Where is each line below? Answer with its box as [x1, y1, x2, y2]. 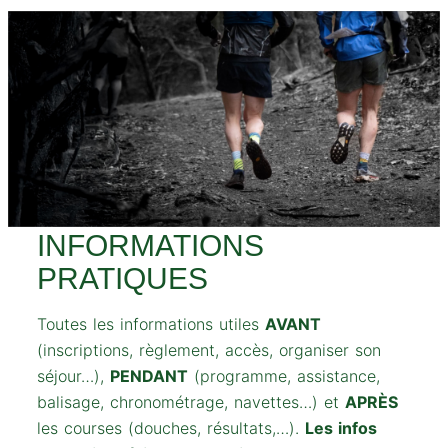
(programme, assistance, [188, 365, 381, 386]
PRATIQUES [37, 261, 209, 295]
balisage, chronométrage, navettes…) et [37, 391, 346, 412]
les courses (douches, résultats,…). [37, 417, 306, 438]
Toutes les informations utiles [37, 313, 266, 334]
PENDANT [110, 365, 189, 386]
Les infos [305, 417, 378, 438]
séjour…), [37, 365, 111, 386]
